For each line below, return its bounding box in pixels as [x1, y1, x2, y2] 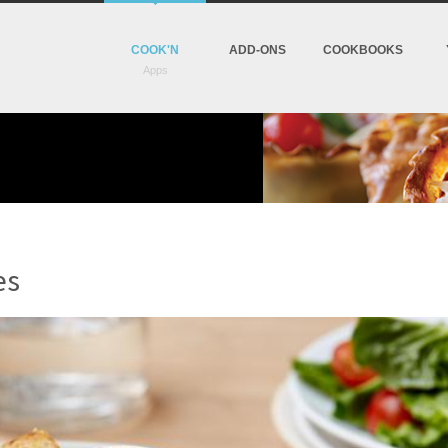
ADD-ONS [228, 43, 286, 57]
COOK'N [131, 43, 179, 57]
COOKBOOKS [323, 43, 403, 57]
